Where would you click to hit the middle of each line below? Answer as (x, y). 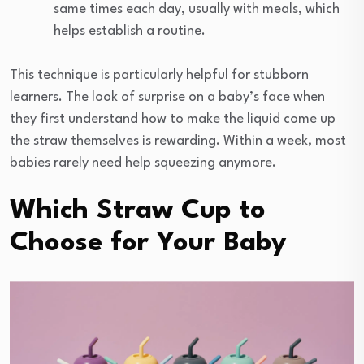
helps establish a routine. (130, 31)
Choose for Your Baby (148, 243)
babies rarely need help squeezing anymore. (143, 162)
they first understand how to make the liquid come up (173, 119)
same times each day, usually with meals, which (197, 9)
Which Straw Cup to (138, 210)
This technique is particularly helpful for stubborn (159, 75)
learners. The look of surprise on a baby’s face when (167, 97)
